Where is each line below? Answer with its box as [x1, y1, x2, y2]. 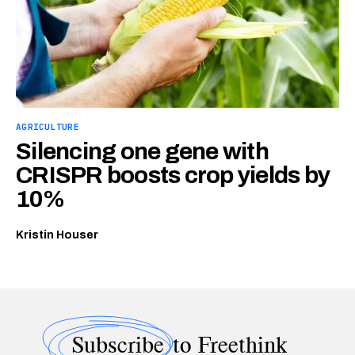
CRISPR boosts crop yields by [16, 162, 330, 188]
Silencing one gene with [16, 138, 269, 164]
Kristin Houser [16, 228, 98, 241]
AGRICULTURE [16, 120, 80, 132]
